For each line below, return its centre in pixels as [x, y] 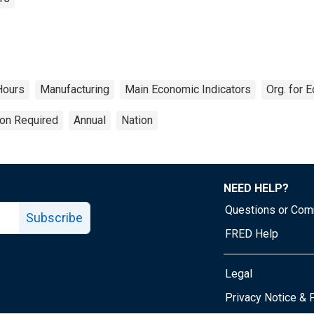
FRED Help [252, 233]
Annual [90, 120]
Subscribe [54, 217]
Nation [137, 120]
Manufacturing [75, 89]
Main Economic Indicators [188, 89]
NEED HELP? [256, 188]
